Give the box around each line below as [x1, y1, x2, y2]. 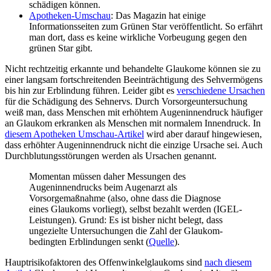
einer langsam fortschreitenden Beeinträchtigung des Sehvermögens [5, 74, 263, 85]
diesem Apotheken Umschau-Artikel [5, 129, 144, 140]
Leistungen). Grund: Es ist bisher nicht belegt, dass [29, 215, 223, 226]
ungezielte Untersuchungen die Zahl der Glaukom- [29, 226, 223, 237]
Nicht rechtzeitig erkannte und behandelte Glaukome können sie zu [5, 64, 261, 74]
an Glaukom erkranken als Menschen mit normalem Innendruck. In [5, 118, 261, 129]
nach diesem [204, 257, 252, 268]
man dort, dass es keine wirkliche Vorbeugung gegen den [29, 32, 247, 43]
